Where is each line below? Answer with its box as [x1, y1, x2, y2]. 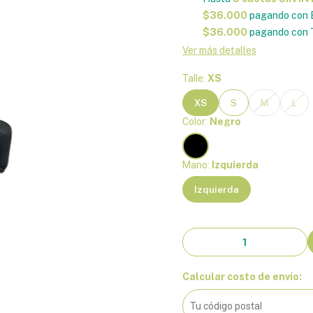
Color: [182, 116, 210, 127]
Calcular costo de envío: [182, 271, 302, 282]
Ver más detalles [182, 45, 256, 56]
